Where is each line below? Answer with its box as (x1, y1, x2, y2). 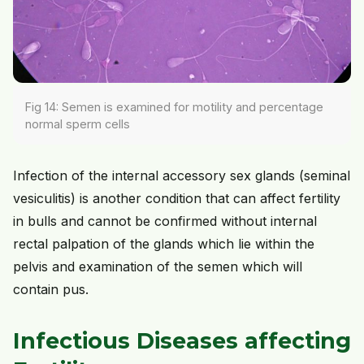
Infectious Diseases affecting (13, 327, 351, 355)
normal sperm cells (25, 117, 130, 132)
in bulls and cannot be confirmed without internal (13, 213, 317, 230)
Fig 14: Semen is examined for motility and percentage (25, 100, 323, 115)
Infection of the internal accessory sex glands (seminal (13, 167, 350, 184)
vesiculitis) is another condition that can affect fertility (13, 190, 340, 207)
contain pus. (13, 281, 89, 298)
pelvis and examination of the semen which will (13, 258, 302, 275)
